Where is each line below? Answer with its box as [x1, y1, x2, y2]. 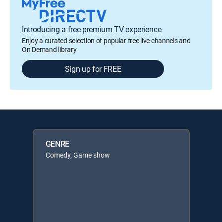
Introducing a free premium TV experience [22, 24, 162, 35]
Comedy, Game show [45, 150, 110, 160]
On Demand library [22, 45, 77, 54]
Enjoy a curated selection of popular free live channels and [22, 36, 191, 45]
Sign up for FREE [64, 63, 121, 74]
